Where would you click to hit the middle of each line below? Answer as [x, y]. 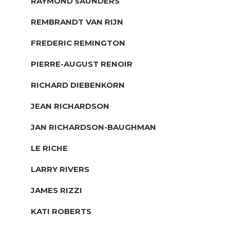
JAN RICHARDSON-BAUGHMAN [93, 127]
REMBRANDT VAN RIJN [77, 22]
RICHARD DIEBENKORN [78, 85]
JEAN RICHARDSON [70, 106]
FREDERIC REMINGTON [78, 43]
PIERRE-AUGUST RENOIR [82, 64]
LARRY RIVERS [60, 169]
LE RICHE [49, 148]
